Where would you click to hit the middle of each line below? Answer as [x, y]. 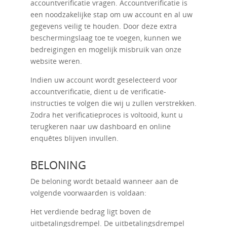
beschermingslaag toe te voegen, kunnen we [106, 38]
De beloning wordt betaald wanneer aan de [104, 181]
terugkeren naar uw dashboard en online [100, 126]
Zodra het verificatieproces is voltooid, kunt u [106, 115]
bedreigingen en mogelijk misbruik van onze [106, 49]
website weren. [56, 61]
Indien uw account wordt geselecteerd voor [104, 80]
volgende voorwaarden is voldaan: [88, 193]
